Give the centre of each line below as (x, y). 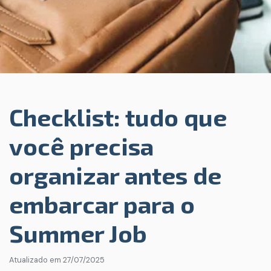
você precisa (81, 146)
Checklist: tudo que (118, 117)
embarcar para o (102, 204)
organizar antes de (115, 175)
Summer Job (78, 233)
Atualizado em (36, 260)
